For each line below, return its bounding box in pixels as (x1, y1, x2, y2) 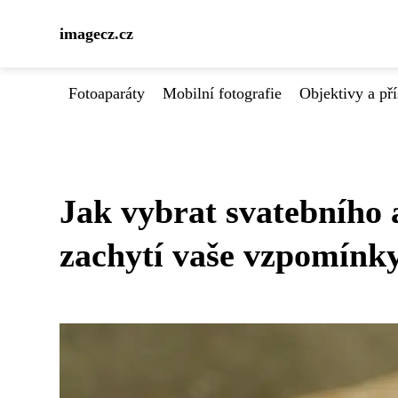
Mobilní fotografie (163, 84, 282, 102)
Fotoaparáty (68, 84, 145, 102)
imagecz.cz (60, 25, 133, 43)
